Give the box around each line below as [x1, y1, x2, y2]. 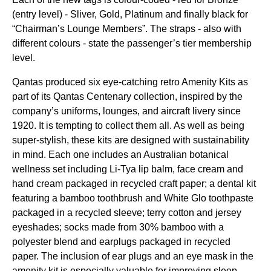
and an [152, 251, 186, 261]
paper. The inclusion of [12, 251, 112, 261]
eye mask [186, 251, 227, 261]
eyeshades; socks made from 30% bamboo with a [12, 222, 224, 232]
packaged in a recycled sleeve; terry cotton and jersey [12, 207, 241, 218]
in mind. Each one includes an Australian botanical [12, 149, 229, 160]
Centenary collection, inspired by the [84, 91, 243, 102]
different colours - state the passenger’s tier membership [12, 38, 252, 48]
